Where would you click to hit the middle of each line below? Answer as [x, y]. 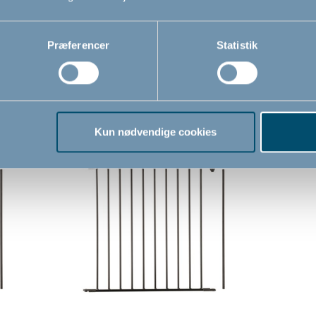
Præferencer [78, 45]
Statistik [237, 45]
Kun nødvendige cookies [156, 132]
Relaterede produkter [158, 104]
